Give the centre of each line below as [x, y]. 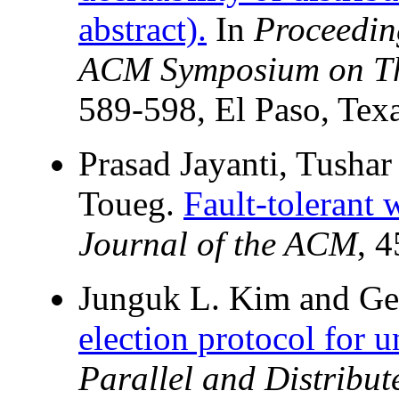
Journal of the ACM [218, 244]
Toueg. [131, 204]
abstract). [142, 29]
